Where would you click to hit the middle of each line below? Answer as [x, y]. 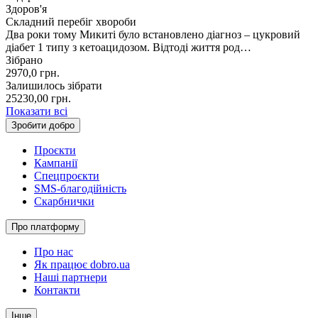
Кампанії [56, 163]
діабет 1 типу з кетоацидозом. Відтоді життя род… [128, 47]
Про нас [54, 251]
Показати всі [37, 111]
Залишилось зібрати [54, 85]
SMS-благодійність [80, 188]
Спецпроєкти [67, 175]
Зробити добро [43, 125]
